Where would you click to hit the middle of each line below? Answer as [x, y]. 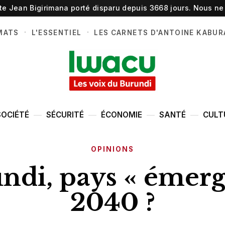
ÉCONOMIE [122, 115]
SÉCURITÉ [65, 115]
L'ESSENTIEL [57, 33]
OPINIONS [113, 149]
